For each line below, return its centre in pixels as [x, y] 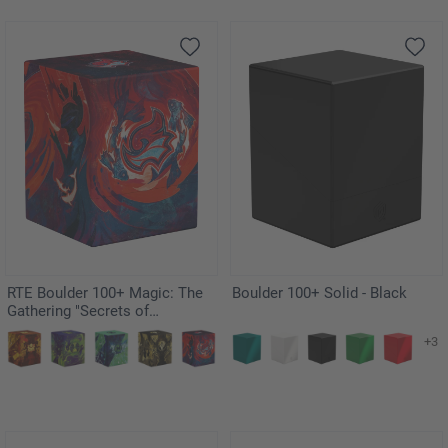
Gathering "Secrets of [78, 311]
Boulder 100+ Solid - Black [365, 293]
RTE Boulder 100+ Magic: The [105, 293]
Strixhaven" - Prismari [77, 329]
